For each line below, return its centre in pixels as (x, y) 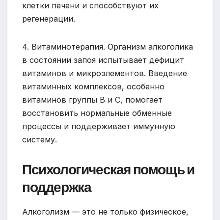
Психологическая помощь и (108, 169)
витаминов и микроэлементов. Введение (105, 73)
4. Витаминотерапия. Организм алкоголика (108, 46)
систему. (40, 139)
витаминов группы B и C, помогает (92, 99)
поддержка (57, 187)
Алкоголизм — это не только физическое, (105, 211)
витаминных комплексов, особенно (93, 86)
